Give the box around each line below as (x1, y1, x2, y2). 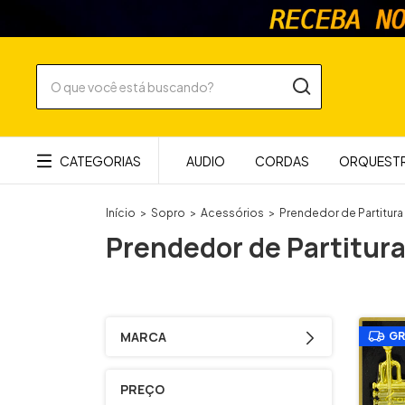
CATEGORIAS (60, 152, 141, 169)
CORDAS (255, 153, 309, 169)
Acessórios (201, 206, 264, 220)
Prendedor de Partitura (279, 206, 403, 220)
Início (106, 206, 136, 220)
